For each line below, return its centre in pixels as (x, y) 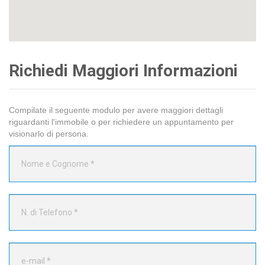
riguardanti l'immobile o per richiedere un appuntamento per (121, 122)
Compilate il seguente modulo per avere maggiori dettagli (116, 110)
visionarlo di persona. (49, 134)
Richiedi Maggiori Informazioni (123, 71)
